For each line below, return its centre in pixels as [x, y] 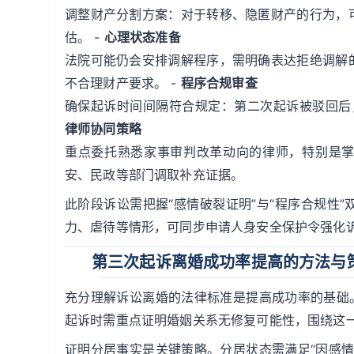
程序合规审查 [219, 83]
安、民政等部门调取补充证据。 [154, 175]
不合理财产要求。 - [123, 83]
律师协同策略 [103, 129]
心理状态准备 [142, 37]
